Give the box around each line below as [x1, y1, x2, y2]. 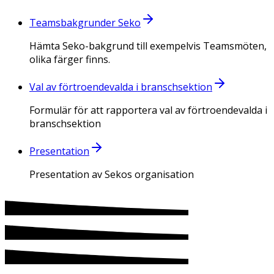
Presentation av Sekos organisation [29, 168, 194, 182]
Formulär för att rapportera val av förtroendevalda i [29, 103, 267, 117]
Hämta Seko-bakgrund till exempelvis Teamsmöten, [29, 39, 267, 53]
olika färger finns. [29, 53, 110, 67]
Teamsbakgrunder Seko [29, 16, 141, 30]
